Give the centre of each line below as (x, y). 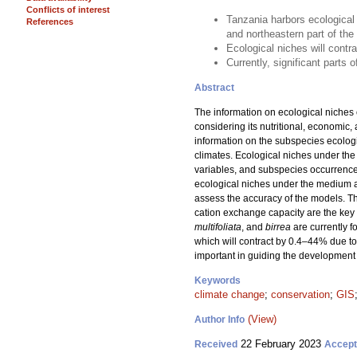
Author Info (220, 320)
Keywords (218, 280)
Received (216, 344)
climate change (229, 294)
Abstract (214, 88)
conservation (300, 294)
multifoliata (218, 227)
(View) (262, 319)
